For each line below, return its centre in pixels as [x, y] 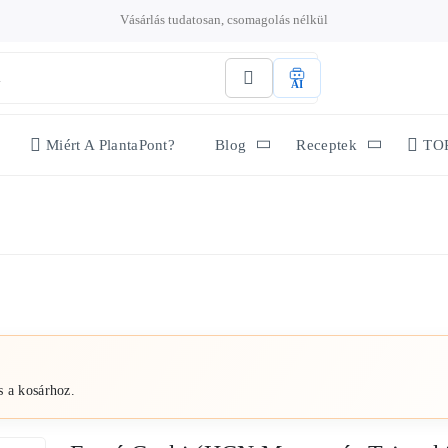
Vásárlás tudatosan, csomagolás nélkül [224, 19]
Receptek [326, 145]
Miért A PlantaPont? [111, 145]
